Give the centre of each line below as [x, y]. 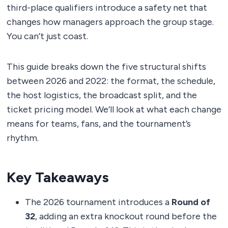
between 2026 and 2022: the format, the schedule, [111, 81]
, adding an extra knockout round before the [126, 216]
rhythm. [23, 138]
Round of [191, 202]
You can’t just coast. [47, 36]
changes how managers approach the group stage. [110, 22]
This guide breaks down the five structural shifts [106, 66]
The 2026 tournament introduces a [98, 202]
